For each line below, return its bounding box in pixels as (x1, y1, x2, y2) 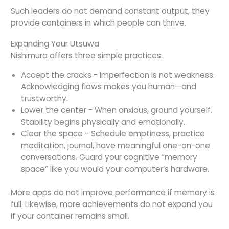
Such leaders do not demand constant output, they (11, 6, 210, 17)
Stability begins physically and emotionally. (21, 117, 185, 128)
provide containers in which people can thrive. (11, 17, 186, 29)
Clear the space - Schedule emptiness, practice (21, 128, 205, 140)
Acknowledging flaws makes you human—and (21, 81, 196, 93)
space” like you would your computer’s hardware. (21, 164, 209, 175)
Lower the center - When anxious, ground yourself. (21, 105, 212, 116)
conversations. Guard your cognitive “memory (21, 152, 197, 163)
